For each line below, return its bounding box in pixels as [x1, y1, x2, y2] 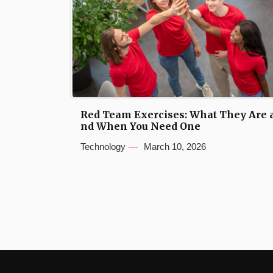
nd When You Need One [80, 120, 200, 133]
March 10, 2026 [144, 141, 206, 152]
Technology [80, 141, 126, 152]
